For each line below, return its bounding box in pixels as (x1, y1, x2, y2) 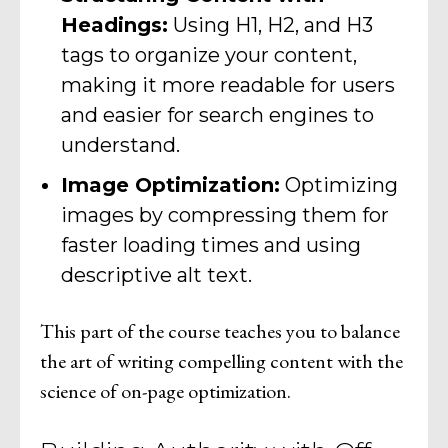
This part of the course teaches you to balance (40, 318, 400, 345)
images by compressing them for (61, 203, 389, 228)
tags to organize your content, (61, 43, 357, 68)
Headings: (61, 13, 168, 38)
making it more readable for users (61, 73, 395, 98)
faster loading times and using (61, 233, 361, 258)
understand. (61, 133, 180, 158)
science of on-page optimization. (40, 378, 291, 405)
